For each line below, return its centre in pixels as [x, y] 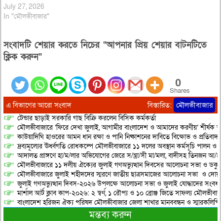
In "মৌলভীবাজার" [26, 17]
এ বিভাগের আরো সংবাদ [38, 105]
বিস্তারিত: [161, 105]
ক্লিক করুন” [22, 57]
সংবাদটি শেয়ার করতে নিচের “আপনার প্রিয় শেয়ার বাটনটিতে [105, 45]
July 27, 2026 [24, 7]
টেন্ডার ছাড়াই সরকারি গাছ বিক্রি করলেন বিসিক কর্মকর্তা [86, 118]
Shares [180, 91]
